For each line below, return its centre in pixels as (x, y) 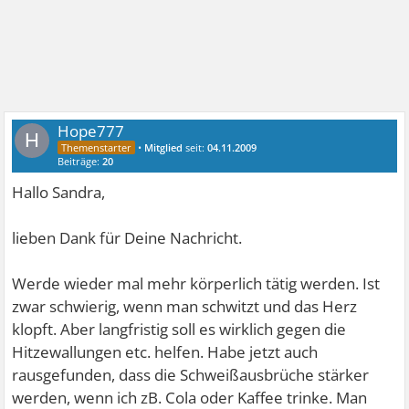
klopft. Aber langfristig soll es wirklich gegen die (179, 329)
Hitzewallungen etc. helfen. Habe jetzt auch (165, 351)
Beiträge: (80, 161)
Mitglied (164, 147)
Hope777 (91, 131)
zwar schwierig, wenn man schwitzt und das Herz (185, 306)
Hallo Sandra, (59, 192)
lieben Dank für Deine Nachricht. (127, 237)
